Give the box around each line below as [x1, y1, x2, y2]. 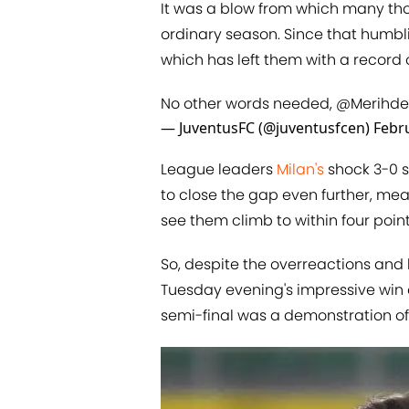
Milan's [277, 159, 324, 181]
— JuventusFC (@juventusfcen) [161, 118, 373, 139]
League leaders [161, 159, 277, 181]
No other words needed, [161, 93, 336, 115]
